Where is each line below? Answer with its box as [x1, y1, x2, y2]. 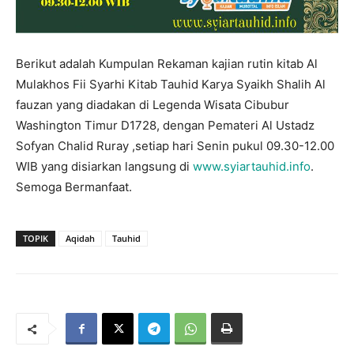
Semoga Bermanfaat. [16, 179, 132, 195]
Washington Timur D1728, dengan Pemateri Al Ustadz [16, 118, 314, 134]
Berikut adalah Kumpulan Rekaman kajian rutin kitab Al [16, 56, 318, 72]
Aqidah [66, 232, 95, 245]
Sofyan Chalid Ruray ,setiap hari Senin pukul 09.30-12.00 [16, 138, 334, 154]
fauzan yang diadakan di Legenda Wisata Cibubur [16, 97, 289, 113]
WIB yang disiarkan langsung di [16, 159, 193, 175]
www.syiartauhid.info [193, 159, 311, 175]
